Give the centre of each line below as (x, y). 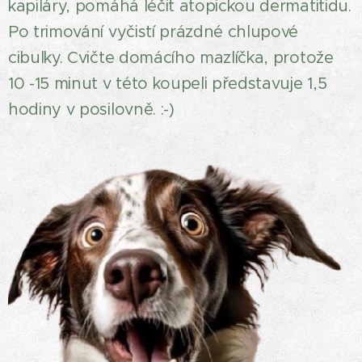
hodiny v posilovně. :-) (91, 109)
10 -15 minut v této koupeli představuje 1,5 (168, 84)
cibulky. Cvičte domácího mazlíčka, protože (171, 58)
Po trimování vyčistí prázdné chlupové (154, 32)
